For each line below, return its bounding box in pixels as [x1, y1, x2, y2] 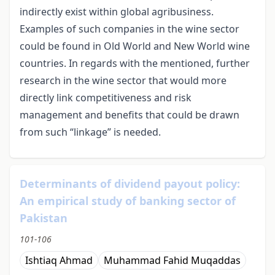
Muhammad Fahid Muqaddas [104, 254, 241, 268]
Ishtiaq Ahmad [25, 254, 93, 268]
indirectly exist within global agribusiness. [20, 5, 214, 19]
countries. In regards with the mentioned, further [20, 56, 250, 71]
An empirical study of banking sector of [20, 193, 236, 209]
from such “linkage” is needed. [20, 125, 161, 139]
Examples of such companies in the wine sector [20, 22, 239, 36]
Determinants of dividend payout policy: [20, 176, 240, 192]
